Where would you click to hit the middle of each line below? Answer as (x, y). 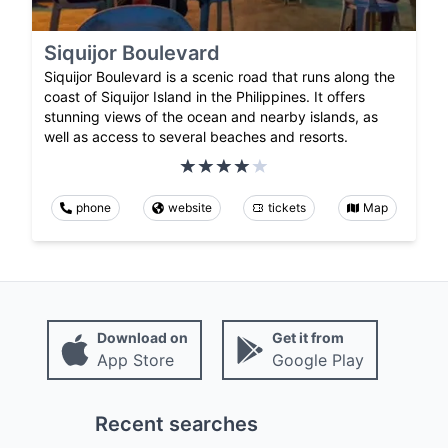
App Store (135, 359)
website (189, 207)
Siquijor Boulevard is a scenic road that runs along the (219, 76)
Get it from (307, 337)
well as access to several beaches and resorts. (196, 136)
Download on (142, 337)
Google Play (317, 359)
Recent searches (176, 423)
